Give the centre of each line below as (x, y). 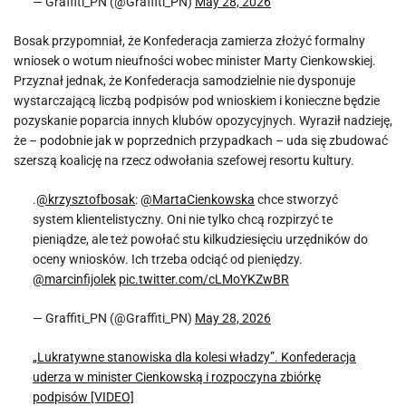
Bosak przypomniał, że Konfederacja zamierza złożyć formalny (189, 41)
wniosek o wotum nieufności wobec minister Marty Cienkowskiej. (195, 61)
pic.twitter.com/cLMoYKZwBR (204, 279)
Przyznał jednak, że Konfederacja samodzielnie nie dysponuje (184, 81)
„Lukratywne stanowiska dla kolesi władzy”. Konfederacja (194, 357)
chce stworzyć (296, 199)
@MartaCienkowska (198, 199)
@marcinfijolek (74, 279)
